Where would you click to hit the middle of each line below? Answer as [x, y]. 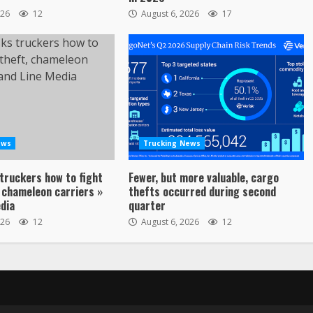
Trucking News [172, 143]
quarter [147, 205]
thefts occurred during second [202, 191]
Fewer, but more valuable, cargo [203, 177]
